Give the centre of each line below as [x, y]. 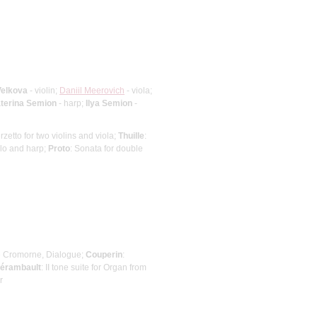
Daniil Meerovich [92, 90]
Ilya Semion [109, 103]
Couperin [104, 254]
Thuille [131, 136]
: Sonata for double [106, 148]
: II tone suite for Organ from [94, 267]
